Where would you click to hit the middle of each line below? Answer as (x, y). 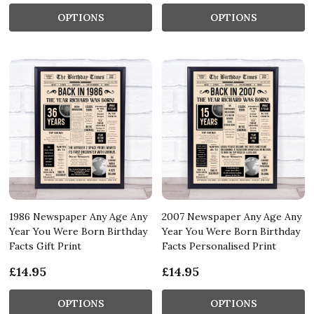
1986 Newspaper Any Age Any (78, 216)
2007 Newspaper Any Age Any (232, 216)
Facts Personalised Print (219, 246)
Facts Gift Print (45, 246)
